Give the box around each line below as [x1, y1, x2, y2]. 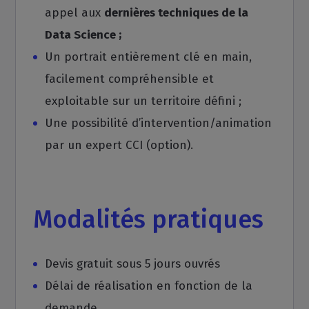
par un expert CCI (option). [45, 138, 194, 152]
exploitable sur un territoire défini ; [45, 94, 242, 108]
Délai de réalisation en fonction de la [45, 279, 253, 293]
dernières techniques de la [104, 6, 249, 20]
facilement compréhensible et [45, 72, 215, 86]
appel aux [45, 6, 105, 20]
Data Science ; [45, 28, 122, 42]
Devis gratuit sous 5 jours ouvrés [45, 257, 221, 271]
